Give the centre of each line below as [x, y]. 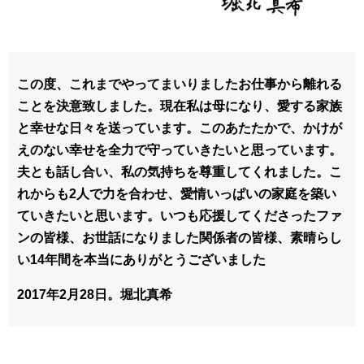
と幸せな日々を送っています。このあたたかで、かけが [180, 128]
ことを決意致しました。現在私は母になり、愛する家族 [180, 106]
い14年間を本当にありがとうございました [141, 259]
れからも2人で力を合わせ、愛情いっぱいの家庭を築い [177, 193]
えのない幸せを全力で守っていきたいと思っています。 [180, 149]
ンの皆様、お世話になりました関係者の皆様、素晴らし [180, 237]
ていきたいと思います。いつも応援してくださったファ [180, 215]
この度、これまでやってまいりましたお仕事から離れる [180, 84]
